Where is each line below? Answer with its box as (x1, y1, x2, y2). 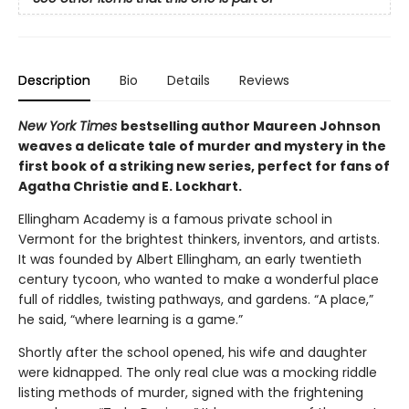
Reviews (239, 71, 289, 90)
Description (18, 71, 90, 90)
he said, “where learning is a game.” (18, 310, 243, 330)
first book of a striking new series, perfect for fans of (18, 157, 390, 176)
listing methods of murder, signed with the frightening (18, 383, 363, 403)
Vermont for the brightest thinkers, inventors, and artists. (18, 230, 380, 249)
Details (167, 71, 210, 90)
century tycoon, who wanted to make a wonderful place (18, 270, 379, 289)
